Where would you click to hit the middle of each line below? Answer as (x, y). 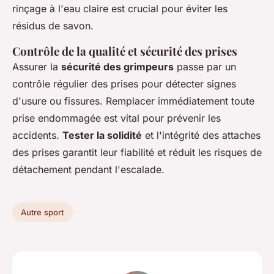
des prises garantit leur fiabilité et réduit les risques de (137, 153)
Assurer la (37, 67)
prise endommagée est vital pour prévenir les (117, 118)
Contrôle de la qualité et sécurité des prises (125, 51)
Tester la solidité (102, 135)
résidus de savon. (53, 26)
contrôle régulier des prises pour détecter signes (124, 84)
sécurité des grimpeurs (117, 67)
